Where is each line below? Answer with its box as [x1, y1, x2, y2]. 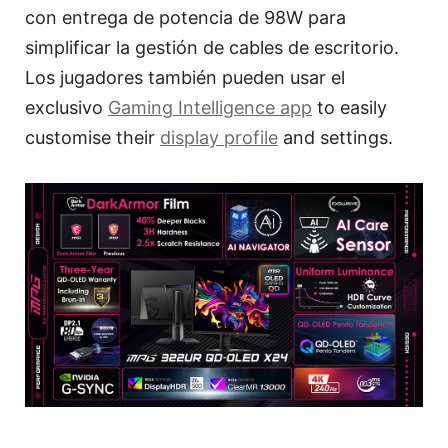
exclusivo [25, 96, 108, 118]
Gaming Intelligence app [108, 96, 312, 118]
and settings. [278, 126, 393, 148]
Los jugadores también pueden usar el [25, 66, 345, 88]
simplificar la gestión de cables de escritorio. [25, 36, 399, 58]
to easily [312, 96, 387, 118]
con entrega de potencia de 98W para [25, 6, 346, 28]
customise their [25, 126, 160, 148]
